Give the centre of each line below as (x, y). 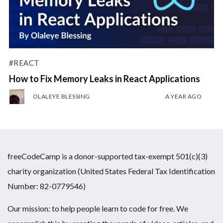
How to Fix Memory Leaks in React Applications (104, 79)
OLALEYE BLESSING (61, 97)
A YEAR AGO (184, 97)
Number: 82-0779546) (47, 186)
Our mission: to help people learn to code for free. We (98, 208)
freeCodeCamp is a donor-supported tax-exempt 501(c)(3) (108, 156)
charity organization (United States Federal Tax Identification (111, 171)
